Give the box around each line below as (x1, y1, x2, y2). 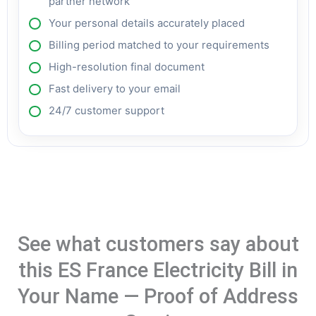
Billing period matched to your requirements (48, 38, 269, 51)
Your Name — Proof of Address (18, 284, 298, 309)
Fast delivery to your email (48, 82, 181, 95)
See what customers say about (17, 232, 299, 257)
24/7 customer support (48, 104, 164, 117)
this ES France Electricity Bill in (18, 258, 298, 283)
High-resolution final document (48, 60, 205, 73)
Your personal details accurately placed (48, 16, 245, 30)
